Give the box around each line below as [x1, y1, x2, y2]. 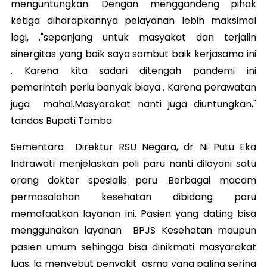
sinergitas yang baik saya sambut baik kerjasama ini [11, 46, 256, 61]
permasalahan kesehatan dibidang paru [11, 190, 256, 204]
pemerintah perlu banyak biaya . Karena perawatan [11, 80, 256, 94]
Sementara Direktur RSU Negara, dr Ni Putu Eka [11, 139, 256, 154]
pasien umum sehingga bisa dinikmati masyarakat [11, 240, 256, 254]
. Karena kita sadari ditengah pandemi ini [11, 63, 256, 77]
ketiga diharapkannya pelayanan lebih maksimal [11, 13, 256, 27]
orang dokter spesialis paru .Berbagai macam [11, 173, 256, 187]
